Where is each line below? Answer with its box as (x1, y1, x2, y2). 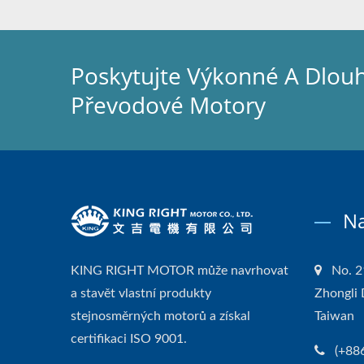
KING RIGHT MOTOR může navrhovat (71, 264, 288, 277)
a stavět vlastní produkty (71, 287, 211, 300)
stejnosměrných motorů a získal (71, 310, 250, 323)
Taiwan (314, 310, 354, 323)
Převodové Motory (71, 89, 266, 120)
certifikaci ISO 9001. (71, 332, 187, 345)
